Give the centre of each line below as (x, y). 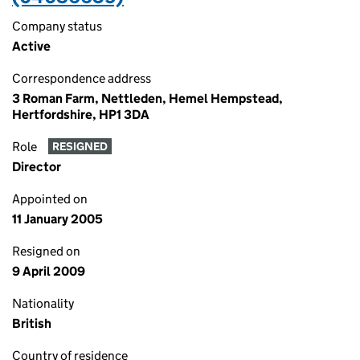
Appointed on (50, 199)
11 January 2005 (57, 219)
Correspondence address (82, 78)
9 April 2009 (49, 271)
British (32, 323)
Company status (57, 26)
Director (37, 167)
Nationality (43, 303)
